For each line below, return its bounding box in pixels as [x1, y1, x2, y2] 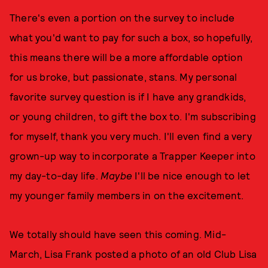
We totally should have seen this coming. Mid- [10, 228, 227, 240]
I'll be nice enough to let [135, 169, 251, 181]
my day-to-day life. [10, 169, 100, 181]
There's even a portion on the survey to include [10, 11, 235, 23]
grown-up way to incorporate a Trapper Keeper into [10, 150, 255, 162]
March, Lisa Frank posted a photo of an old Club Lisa [10, 248, 257, 260]
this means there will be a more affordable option [10, 51, 243, 63]
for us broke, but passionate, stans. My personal [10, 71, 237, 83]
